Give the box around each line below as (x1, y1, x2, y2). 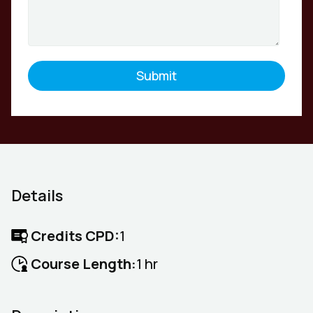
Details (11, 185, 63, 206)
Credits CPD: (31, 226, 119, 245)
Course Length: (31, 254, 136, 273)
